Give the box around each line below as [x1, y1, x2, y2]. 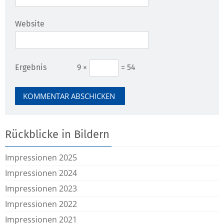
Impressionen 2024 [5, 167, 77, 178]
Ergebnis [15, 62, 46, 72]
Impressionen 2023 [5, 183, 77, 194]
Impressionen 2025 [5, 152, 77, 163]
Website [15, 19, 44, 28]
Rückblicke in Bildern [5, 127, 109, 141]
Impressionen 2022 [5, 198, 77, 209]
